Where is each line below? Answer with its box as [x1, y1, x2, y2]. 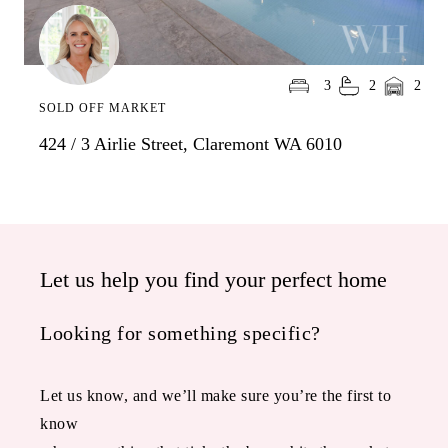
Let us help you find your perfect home [40, 267, 387, 293]
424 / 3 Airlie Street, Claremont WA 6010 [39, 134, 342, 155]
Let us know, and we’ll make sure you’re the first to [40, 387, 391, 405]
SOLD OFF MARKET [39, 101, 166, 116]
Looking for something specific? [40, 322, 321, 345]
